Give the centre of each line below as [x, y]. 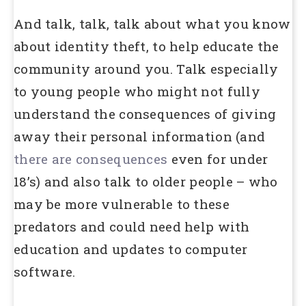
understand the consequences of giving [145, 113]
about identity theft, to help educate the [147, 46]
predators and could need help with [132, 226]
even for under [220, 158]
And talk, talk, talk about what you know [152, 23]
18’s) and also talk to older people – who [146, 181]
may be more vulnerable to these [122, 204]
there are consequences [93, 158]
